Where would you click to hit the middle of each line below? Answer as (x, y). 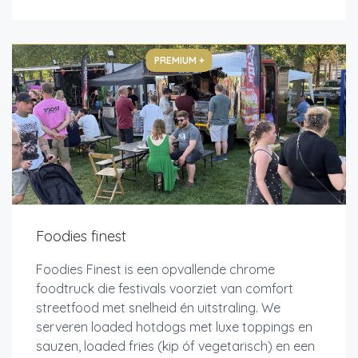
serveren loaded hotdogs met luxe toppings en (174, 326)
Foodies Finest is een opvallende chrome (155, 269)
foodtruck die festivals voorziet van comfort (165, 288)
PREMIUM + (179, 60)
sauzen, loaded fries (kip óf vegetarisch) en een (175, 346)
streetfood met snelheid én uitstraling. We (158, 307)
